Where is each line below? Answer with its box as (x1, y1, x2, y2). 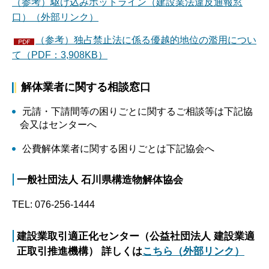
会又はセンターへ (19, 119, 97, 130)
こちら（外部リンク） (142, 246, 244, 258)
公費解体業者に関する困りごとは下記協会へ (19, 143, 214, 154)
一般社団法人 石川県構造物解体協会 (17, 174, 186, 186)
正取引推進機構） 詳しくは (17, 246, 142, 258)
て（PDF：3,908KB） (12, 49, 107, 60)
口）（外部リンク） (12, 11, 98, 22)
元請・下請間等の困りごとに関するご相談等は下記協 (19, 106, 253, 117)
